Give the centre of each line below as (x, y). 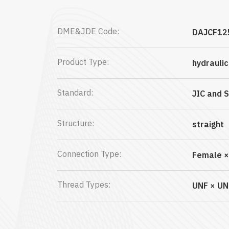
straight (208, 124)
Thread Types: (84, 185)
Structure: (76, 123)
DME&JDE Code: (88, 31)
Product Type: (83, 62)
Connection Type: (89, 154)
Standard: (75, 93)
